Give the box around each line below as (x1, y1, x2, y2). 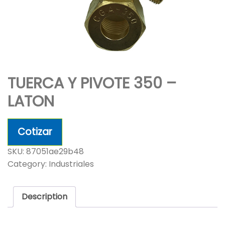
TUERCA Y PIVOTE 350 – (8, 73, 176, 94)
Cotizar (18, 125, 53, 139)
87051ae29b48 (26, 146, 84, 157)
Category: (8, 158, 49, 170)
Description (22, 191, 67, 202)
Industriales (49, 158, 94, 170)
